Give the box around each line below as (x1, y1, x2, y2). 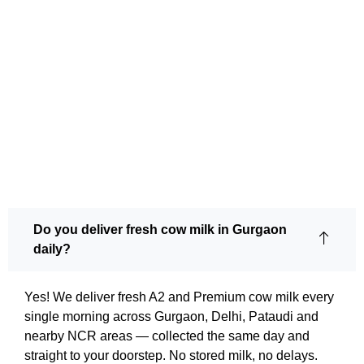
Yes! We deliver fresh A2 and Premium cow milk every (24, 290, 334, 304)
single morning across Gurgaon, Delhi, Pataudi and (24, 310, 318, 323)
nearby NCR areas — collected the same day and (24, 329, 310, 343)
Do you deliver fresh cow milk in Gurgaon (33, 223, 287, 236)
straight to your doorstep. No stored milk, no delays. (24, 349, 318, 362)
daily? (33, 242, 71, 256)
